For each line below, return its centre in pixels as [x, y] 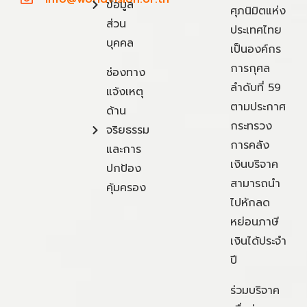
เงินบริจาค [254, 164]
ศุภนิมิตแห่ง [258, 11]
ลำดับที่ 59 [256, 87]
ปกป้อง [123, 168]
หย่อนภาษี [255, 222]
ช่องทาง [125, 72]
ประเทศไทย [256, 30]
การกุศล [250, 68]
